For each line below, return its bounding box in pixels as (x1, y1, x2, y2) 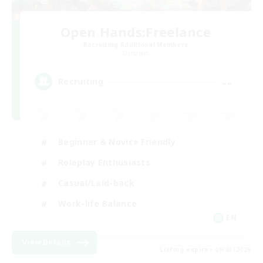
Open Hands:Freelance (60, 22, 211, 41)
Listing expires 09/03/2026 (160, 245, 251, 254)
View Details (22, 237, 71, 247)
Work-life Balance (58, 198, 137, 210)
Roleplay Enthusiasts (58, 157, 150, 168)
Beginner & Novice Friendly (58, 136, 176, 148)
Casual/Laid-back (58, 177, 134, 189)
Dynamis (123, 48, 149, 57)
